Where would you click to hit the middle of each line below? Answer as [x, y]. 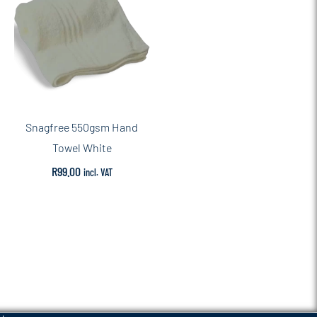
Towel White [82, 147]
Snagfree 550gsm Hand [82, 127]
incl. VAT [98, 172]
